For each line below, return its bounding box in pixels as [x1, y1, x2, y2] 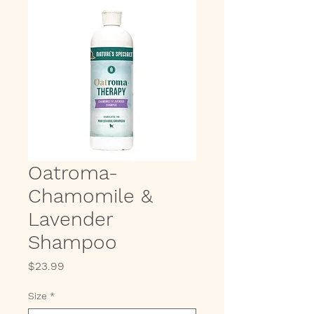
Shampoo [28, 231, 117, 254]
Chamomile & [28, 184, 153, 207]
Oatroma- [28, 161, 118, 184]
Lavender [28, 207, 113, 231]
